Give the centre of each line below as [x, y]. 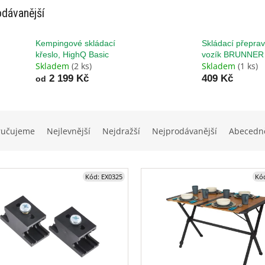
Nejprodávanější [185, 131]
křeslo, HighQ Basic [72, 55]
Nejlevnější [69, 131]
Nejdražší [121, 131]
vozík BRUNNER [232, 55]
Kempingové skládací [75, 43]
